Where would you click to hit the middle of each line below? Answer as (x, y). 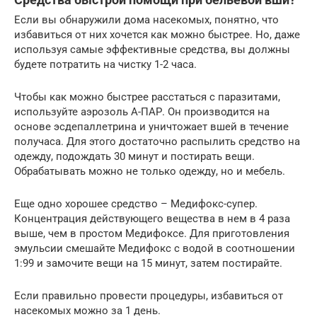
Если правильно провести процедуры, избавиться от (149, 295)
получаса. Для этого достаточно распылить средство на (157, 141)
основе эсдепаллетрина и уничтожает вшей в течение (151, 126)
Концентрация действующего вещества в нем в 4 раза (152, 218)
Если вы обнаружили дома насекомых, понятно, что (146, 19)
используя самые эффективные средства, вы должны (152, 49)
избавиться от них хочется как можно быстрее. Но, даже (157, 34)
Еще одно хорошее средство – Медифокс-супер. (136, 203)
